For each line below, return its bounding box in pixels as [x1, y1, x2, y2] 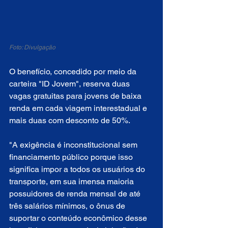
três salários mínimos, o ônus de [9, 201, 127, 211]
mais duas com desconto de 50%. [9, 116, 130, 125]
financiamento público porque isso [9, 152, 135, 162]
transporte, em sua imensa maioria [9, 177, 136, 186]
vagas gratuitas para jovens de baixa [9, 91, 144, 101]
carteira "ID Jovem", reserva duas [9, 79, 132, 89]
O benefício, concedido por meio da [9, 67, 138, 76]
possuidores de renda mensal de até [9, 189, 142, 198]
